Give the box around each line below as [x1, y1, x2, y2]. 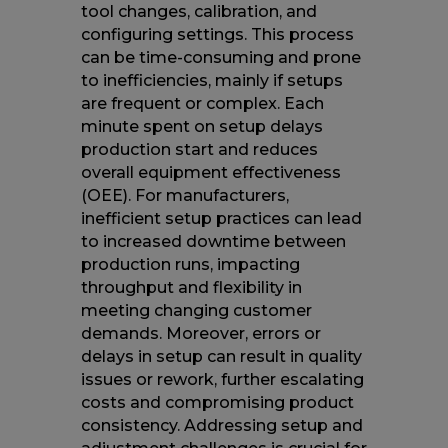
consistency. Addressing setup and [80, 415, 363, 435]
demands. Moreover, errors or [80, 323, 321, 343]
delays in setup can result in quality [80, 346, 362, 366]
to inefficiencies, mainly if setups [80, 70, 343, 90]
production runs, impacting [80, 254, 300, 274]
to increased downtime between [80, 231, 346, 251]
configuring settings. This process [80, 24, 354, 44]
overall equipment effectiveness [80, 162, 341, 182]
